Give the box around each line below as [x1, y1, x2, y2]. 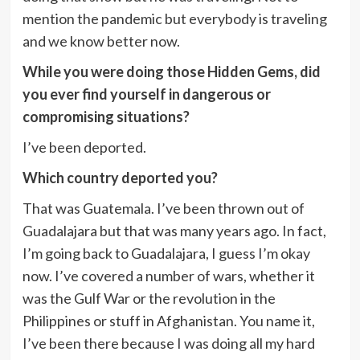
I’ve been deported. [22, 137, 146, 156]
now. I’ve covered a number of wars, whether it [22, 266, 315, 284]
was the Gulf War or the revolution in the [22, 288, 276, 307]
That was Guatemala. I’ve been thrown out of [22, 198, 305, 217]
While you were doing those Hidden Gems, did [22, 62, 321, 80]
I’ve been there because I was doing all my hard [22, 333, 315, 352]
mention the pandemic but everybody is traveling [22, 9, 327, 27]
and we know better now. [22, 31, 180, 50]
